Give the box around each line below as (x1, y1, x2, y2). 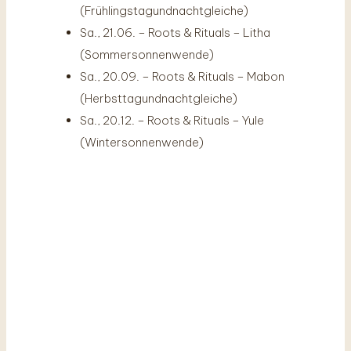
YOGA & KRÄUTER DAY (64, 285, 287, 304)
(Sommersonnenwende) (80, 46, 214, 62)
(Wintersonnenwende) (80, 134, 204, 150)
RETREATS (125, 310, 226, 329)
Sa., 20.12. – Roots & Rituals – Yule (80, 112, 264, 128)
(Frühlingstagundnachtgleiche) (80, 2, 248, 18)
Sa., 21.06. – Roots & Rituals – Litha (80, 24, 270, 40)
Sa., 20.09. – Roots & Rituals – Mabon (80, 68, 284, 84)
